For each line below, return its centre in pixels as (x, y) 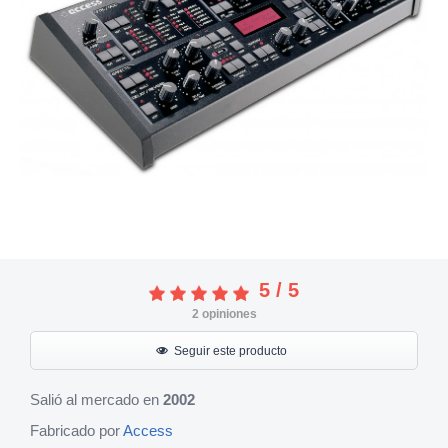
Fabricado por (76, 431)
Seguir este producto (230, 351)
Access (148, 431)
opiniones (227, 314)
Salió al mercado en (96, 400)
